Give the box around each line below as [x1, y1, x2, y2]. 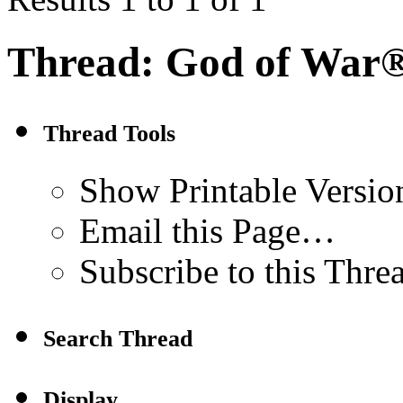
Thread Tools [43, 121, 175, 148]
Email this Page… [79, 211, 336, 251]
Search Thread [43, 326, 193, 353]
